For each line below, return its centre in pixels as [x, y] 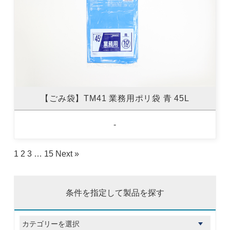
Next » [67, 154]
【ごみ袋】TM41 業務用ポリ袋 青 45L [115, 99]
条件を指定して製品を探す [115, 193]
